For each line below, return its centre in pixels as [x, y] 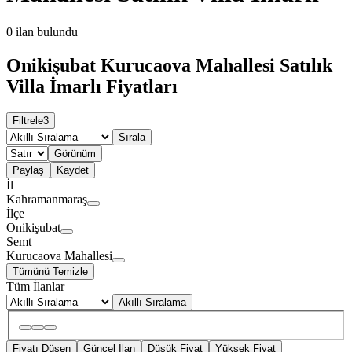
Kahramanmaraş [47, 200]
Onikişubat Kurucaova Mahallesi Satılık [169, 65]
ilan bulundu [47, 31]
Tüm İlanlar [35, 287]
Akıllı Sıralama [152, 302]
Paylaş [28, 170]
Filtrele [28, 121]
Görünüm [75, 154]
